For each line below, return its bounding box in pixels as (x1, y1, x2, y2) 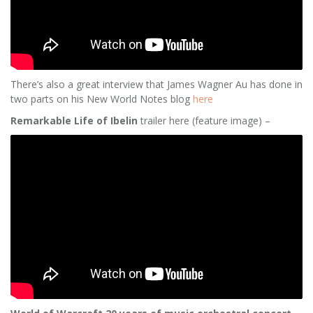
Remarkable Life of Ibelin (10, 113, 138, 127)
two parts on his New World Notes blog (10, 92, 193, 105)
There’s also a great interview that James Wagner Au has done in (10, 77, 303, 91)
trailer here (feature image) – (138, 113, 270, 127)
